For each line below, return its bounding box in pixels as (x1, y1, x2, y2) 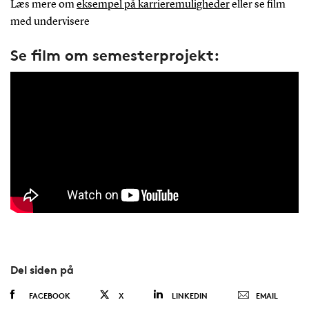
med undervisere (10, 17, 90, 28)
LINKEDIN (171, 290, 208, 301)
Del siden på (10, 263, 74, 277)
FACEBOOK (28, 290, 70, 301)
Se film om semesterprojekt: (10, 46, 219, 65)
